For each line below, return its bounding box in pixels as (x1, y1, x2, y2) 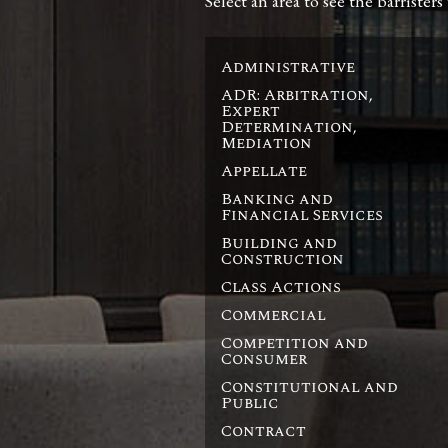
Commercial (220, 302, 326, 327)
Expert (220, 98, 280, 123)
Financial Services (220, 202, 383, 227)
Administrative (220, 54, 355, 79)
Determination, (220, 114, 357, 139)
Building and (220, 230, 337, 255)
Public (220, 390, 279, 415)
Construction (220, 246, 344, 271)
